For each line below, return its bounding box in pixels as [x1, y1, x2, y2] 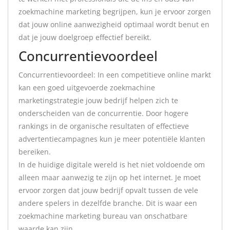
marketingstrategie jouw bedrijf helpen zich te [18, 95, 178, 105]
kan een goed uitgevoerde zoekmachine [18, 83, 155, 92]
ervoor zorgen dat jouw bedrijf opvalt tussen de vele [18, 185, 198, 195]
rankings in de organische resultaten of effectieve [18, 121, 189, 131]
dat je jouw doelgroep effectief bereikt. [18, 32, 151, 42]
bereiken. [18, 147, 51, 157]
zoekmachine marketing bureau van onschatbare [18, 211, 187, 221]
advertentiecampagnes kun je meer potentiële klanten [18, 134, 205, 144]
